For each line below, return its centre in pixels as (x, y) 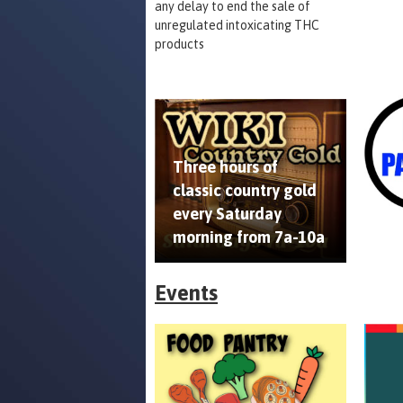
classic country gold (245, 191)
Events (186, 293)
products (179, 44)
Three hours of (225, 167)
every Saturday (227, 214)
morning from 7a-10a (249, 237)
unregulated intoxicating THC (237, 25)
